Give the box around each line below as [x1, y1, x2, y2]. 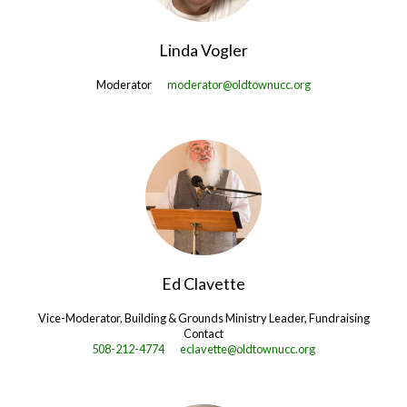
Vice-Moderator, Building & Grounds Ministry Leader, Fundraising [37, 310, 370, 325]
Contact [184, 325, 223, 341]
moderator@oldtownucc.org [167, 77, 312, 93]
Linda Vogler [159, 40, 248, 61]
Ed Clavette [162, 273, 245, 293]
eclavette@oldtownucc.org [180, 341, 316, 356]
